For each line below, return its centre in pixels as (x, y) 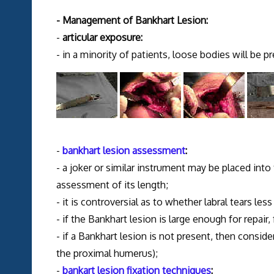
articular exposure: (102, 38)
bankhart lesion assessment (124, 151)
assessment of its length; (112, 185)
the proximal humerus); (107, 254)
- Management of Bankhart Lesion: (132, 20)
